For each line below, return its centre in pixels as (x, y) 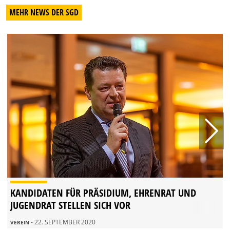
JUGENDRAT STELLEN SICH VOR (70, 205)
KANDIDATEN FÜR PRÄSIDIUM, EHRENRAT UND (103, 193)
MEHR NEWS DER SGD (44, 12)
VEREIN (21, 222)
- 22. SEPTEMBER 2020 (63, 222)
